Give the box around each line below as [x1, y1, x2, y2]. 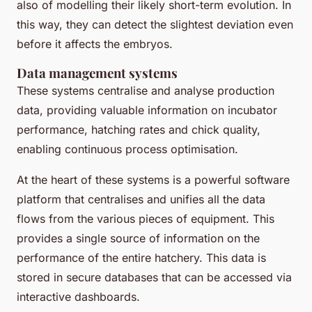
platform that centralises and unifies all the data [17, 192, 265, 206]
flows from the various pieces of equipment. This [17, 211, 274, 226]
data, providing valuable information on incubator [17, 102, 277, 117]
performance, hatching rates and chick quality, [17, 122, 260, 136]
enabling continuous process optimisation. [17, 141, 238, 156]
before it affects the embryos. [17, 36, 173, 51]
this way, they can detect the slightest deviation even [17, 17, 293, 31]
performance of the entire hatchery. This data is [17, 250, 266, 265]
